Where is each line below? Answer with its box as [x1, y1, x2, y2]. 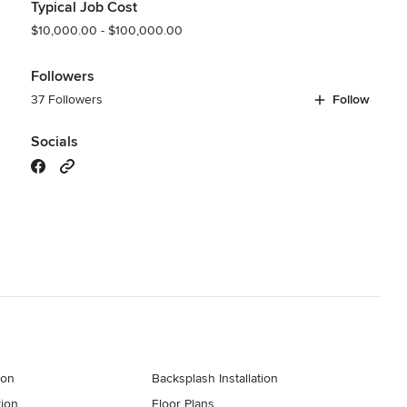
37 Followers [30, 91, 103, 107]
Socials [30, 132, 78, 151]
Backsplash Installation [152, 370, 279, 386]
